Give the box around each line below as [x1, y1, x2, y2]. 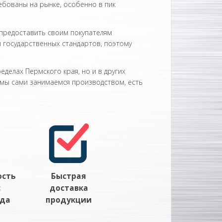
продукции [46, 195, 92, 205]
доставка [49, 183, 88, 193]
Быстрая [51, 171, 87, 181]
